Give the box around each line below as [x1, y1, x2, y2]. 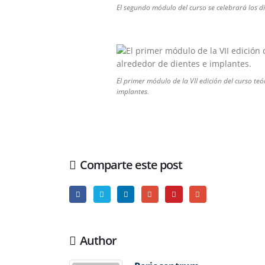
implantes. [117, 86, 149, 96]
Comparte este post [80, 156, 183, 173]
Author [80, 232, 117, 249]
